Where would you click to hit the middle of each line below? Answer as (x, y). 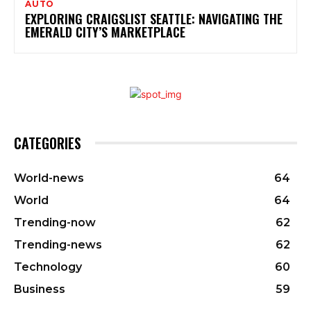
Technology (48, 267)
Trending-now (55, 222)
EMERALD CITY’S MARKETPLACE (105, 32)
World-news (49, 178)
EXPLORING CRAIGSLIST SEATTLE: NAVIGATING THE (154, 18)
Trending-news (58, 244)
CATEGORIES (48, 143)
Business (40, 289)
